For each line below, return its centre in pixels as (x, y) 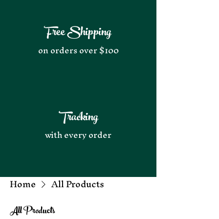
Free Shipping (78, 33)
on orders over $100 (78, 50)
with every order (78, 135)
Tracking (78, 119)
